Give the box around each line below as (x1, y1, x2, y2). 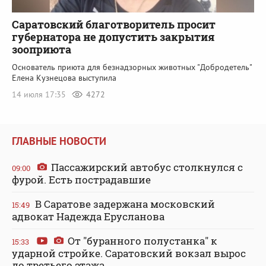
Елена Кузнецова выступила (12, 72, 116, 84)
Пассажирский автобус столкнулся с (49, 160, 243, 174)
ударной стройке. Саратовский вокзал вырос (12, 246, 246, 260)
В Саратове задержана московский (33, 197, 215, 211)
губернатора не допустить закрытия (12, 30, 215, 45)
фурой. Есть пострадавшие (12, 172, 151, 186)
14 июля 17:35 (12, 89, 68, 100)
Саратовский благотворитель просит (12, 17, 216, 32)
